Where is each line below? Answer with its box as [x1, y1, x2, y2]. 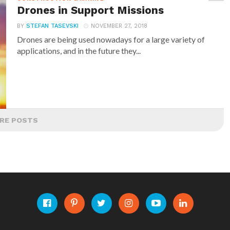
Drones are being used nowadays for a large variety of [17, 34, 205, 44]
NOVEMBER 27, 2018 [91, 23, 148, 29]
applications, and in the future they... [17, 46, 141, 55]
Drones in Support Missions [17, 4, 164, 16]
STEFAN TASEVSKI [26, 23, 79, 29]
